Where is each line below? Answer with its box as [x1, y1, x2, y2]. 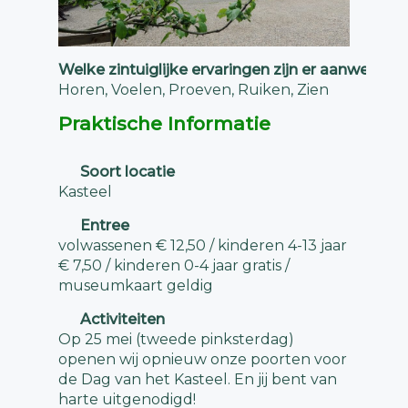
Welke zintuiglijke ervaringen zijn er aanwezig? [58, 61, 400, 79]
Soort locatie [76, 163, 175, 181]
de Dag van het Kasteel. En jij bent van [58, 371, 337, 389]
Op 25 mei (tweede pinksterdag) [58, 331, 294, 349]
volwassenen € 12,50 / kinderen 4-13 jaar [58, 237, 347, 255]
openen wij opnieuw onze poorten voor [58, 351, 347, 369]
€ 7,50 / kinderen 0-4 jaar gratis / [58, 257, 290, 275]
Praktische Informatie [58, 112, 270, 136]
